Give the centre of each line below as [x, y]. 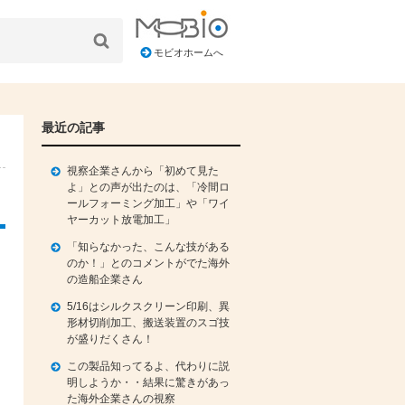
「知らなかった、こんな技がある [148, 247]
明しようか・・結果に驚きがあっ [148, 382]
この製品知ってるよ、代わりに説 [148, 366]
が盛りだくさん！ [110, 339]
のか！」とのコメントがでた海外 [148, 263]
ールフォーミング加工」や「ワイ [148, 203]
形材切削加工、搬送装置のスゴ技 [148, 323]
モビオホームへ [188, 52]
